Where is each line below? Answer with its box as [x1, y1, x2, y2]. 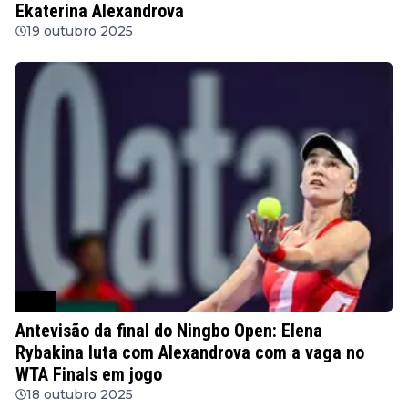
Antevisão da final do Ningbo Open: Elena [15, 320, 322, 342]
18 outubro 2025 [26, 386, 133, 403]
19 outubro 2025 [26, 23, 133, 40]
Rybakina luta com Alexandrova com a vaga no [15, 342, 364, 364]
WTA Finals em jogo [15, 363, 162, 386]
